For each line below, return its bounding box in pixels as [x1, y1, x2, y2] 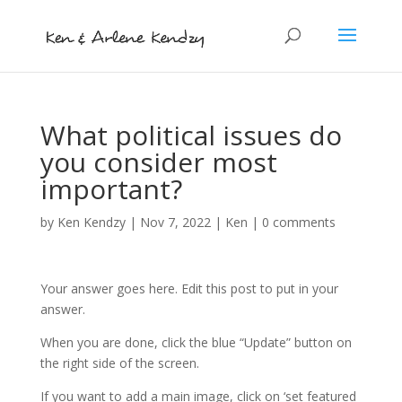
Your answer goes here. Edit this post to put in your [39, 280, 338, 297]
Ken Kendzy [57, 214, 126, 231]
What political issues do [39, 117, 342, 153]
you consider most [39, 144, 277, 180]
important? [39, 170, 182, 207]
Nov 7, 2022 [139, 214, 211, 231]
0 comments [261, 214, 336, 231]
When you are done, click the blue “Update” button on [39, 334, 352, 351]
